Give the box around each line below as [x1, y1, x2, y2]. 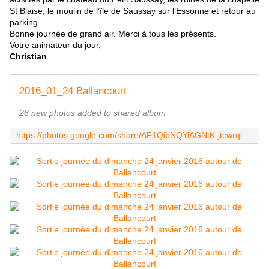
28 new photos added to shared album [19, 108, 166, 118]
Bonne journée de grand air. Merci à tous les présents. [10, 29, 216, 39]
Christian [10, 52, 47, 62]
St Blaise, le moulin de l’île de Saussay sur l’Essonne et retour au [10, 6, 256, 16]
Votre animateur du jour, [10, 40, 101, 50]
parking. [10, 17, 40, 28]
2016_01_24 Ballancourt [19, 85, 127, 97]
